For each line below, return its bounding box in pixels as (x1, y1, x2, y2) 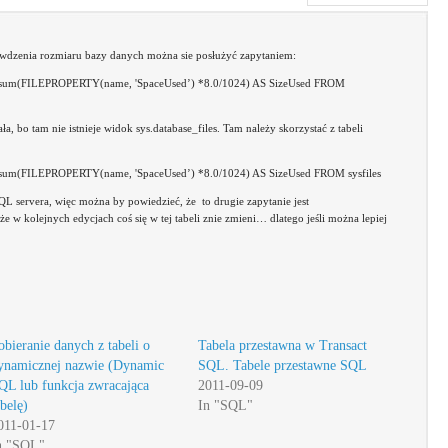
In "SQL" (198, 398, 254, 413)
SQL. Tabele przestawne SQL (198, 358, 368, 373)
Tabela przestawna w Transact (198, 338, 368, 353)
